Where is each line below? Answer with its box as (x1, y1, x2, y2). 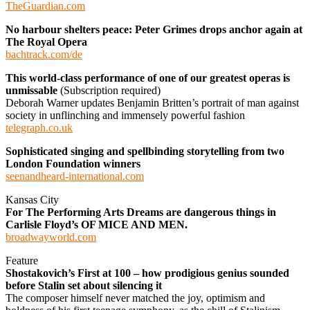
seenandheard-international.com (6, 170, 144, 182)
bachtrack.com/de (6, 48, 82, 60)
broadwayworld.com (6, 230, 96, 243)
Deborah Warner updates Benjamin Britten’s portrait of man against (6, 96, 299, 109)
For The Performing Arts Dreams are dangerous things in (6, 206, 276, 218)
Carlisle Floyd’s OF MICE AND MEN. (6, 218, 188, 230)
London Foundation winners (6, 157, 140, 170)
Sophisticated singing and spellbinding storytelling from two (6, 145, 284, 157)
